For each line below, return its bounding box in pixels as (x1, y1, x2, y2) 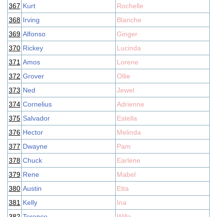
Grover (23, 72, 44, 80)
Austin (23, 185, 42, 192)
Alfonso (23, 30, 46, 38)
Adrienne (117, 100, 144, 108)
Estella (117, 114, 137, 122)
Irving (23, 16, 40, 24)
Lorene (117, 58, 139, 66)
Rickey (23, 44, 43, 52)
